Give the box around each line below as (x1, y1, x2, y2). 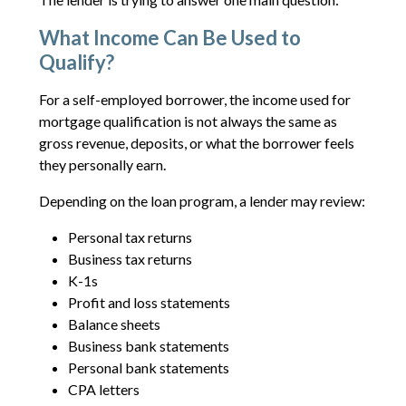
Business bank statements (67, 336, 229, 354)
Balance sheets (67, 314, 160, 333)
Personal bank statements (67, 358, 229, 376)
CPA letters (67, 380, 140, 398)
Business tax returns (67, 249, 192, 267)
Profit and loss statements (67, 293, 230, 311)
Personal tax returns (67, 227, 192, 246)
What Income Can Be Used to (38, 24, 301, 50)
